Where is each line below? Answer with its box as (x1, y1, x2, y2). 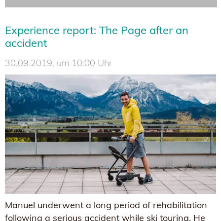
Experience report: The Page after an (5, 23, 188, 37)
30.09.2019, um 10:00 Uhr (5, 57, 112, 69)
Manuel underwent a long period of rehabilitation (5, 199, 207, 211)
